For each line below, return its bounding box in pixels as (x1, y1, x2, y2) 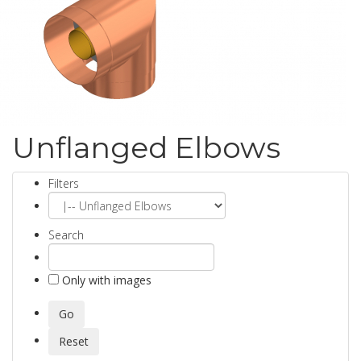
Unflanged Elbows (12, 130, 280, 165)
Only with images (59, 272, 151, 288)
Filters (48, 176, 79, 191)
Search (48, 227, 84, 243)
